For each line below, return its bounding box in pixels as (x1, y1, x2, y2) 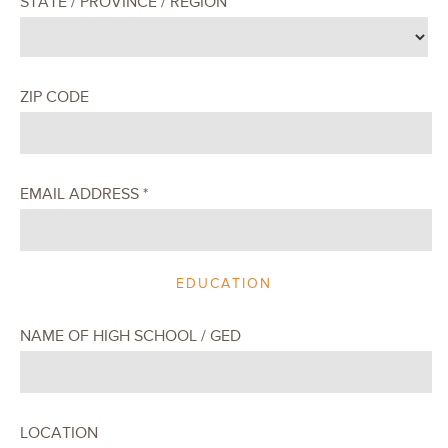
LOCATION (20, 422, 98, 443)
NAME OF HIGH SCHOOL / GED (20, 325, 241, 346)
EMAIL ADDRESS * (20, 183, 148, 204)
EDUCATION (176, 274, 272, 292)
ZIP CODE (20, 86, 89, 107)
